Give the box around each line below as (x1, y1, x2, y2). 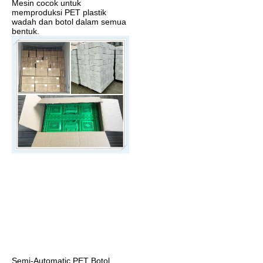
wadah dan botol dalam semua (12, 17, 126, 27)
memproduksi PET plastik (12, 8, 106, 18)
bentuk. (12, 26, 39, 36)
